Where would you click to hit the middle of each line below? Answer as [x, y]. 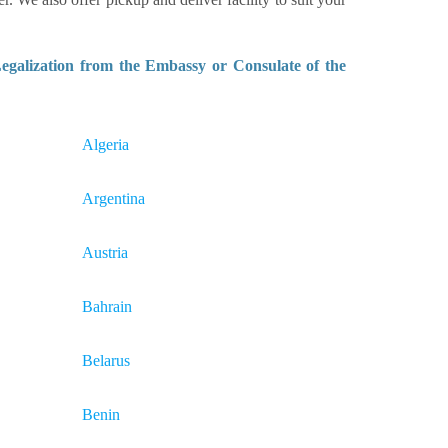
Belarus [106, 360]
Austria [105, 252]
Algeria [105, 144]
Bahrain [107, 306]
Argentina [113, 198]
